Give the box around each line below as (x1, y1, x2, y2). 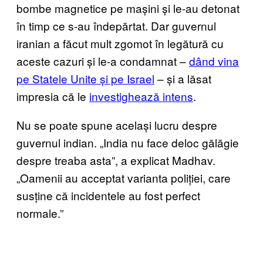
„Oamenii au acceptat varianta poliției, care (16, 170, 231, 186)
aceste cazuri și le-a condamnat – (16, 53, 189, 69)
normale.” (16, 205, 63, 221)
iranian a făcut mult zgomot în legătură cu (16, 35, 224, 51)
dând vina (189, 53, 239, 69)
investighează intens (89, 88, 193, 104)
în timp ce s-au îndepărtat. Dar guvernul (16, 18, 216, 33)
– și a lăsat (154, 70, 211, 86)
